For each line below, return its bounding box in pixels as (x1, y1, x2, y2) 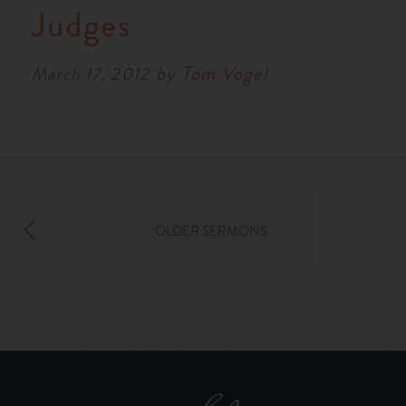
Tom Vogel (180, 58, 268, 88)
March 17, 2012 (31, 60, 150, 87)
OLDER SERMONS (154, 220, 267, 241)
